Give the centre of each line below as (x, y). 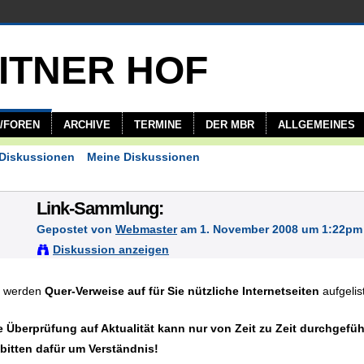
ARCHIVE (87, 125)
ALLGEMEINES (316, 125)
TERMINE (158, 125)
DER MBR (230, 125)
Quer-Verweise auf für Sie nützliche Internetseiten (182, 291)
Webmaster (146, 229)
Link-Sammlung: (100, 209)
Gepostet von (76, 229)
